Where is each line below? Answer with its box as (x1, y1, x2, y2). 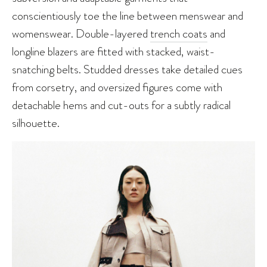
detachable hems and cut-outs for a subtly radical (12, 97, 231, 114)
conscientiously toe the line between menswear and (12, 7, 243, 24)
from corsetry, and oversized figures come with (12, 79, 222, 96)
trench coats (150, 25, 207, 42)
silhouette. (12, 114, 60, 132)
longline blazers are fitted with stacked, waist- (12, 43, 215, 60)
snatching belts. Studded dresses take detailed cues (12, 61, 243, 78)
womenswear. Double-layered (12, 25, 150, 42)
